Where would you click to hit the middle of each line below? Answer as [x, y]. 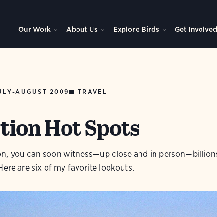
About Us [82, 29]
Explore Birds [136, 29]
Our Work [35, 29]
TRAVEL [93, 92]
